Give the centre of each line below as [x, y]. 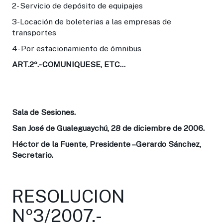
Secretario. [33, 155]
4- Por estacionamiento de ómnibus [77, 48]
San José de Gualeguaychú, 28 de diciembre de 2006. [108, 128]
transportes [34, 32]
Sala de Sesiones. [44, 112]
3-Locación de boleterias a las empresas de [92, 21]
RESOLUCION [68, 196]
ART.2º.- [26, 64]
